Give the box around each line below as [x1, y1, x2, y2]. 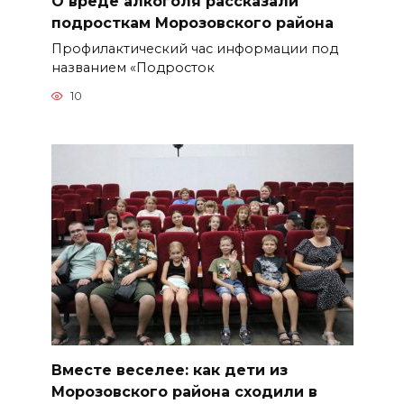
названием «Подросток [50, 59, 215, 76]
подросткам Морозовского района [50, 14, 334, 32]
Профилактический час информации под [50, 40, 338, 57]
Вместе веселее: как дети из [50, 361, 288, 379]
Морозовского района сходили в [50, 382, 317, 400]
